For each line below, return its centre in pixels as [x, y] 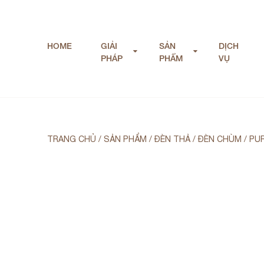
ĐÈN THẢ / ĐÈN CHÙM [198, 139]
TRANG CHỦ [72, 139]
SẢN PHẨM [125, 139]
